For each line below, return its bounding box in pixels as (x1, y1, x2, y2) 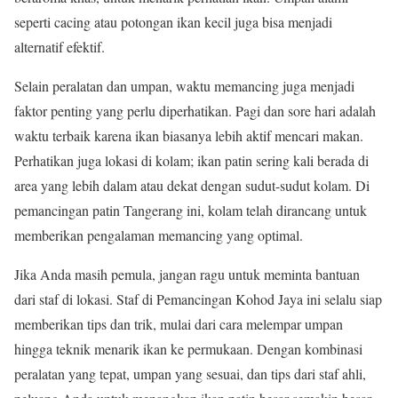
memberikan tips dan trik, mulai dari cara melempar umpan (14, 314, 343, 333)
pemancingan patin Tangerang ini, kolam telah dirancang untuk (14, 200, 367, 219)
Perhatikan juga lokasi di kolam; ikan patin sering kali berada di (14, 150, 369, 170)
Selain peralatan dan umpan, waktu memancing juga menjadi (14, 76, 354, 95)
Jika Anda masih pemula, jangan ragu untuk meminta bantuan (14, 264, 360, 283)
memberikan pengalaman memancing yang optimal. (14, 225, 303, 244)
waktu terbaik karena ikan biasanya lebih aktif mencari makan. (14, 125, 363, 145)
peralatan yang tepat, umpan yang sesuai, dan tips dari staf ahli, (14, 363, 366, 383)
